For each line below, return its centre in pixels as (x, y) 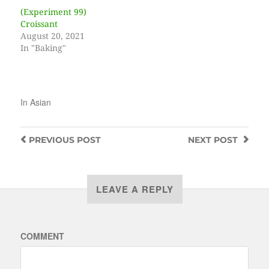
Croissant (39, 24)
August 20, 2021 (52, 36)
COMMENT (42, 236)
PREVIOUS (51, 140)
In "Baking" (43, 48)
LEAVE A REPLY (134, 189)
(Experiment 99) (53, 12)
